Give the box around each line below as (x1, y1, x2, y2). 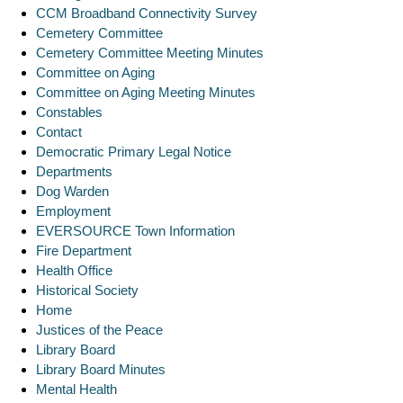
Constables (36, 103, 103, 120)
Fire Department (36, 242, 131, 258)
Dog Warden (36, 183, 109, 199)
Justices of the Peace (36, 321, 163, 337)
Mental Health (36, 381, 117, 397)
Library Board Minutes (36, 361, 166, 377)
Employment (36, 202, 111, 219)
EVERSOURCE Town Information (36, 222, 235, 238)
